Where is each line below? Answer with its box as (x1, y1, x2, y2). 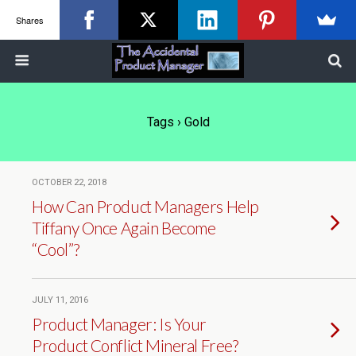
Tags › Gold (146, 114, 210, 130)
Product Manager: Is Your (32, 314, 207, 334)
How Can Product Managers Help (32, 196, 259, 216)
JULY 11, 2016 (32, 295, 88, 305)
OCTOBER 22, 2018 (32, 177, 106, 188)
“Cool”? (32, 239, 79, 259)
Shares (15, 13, 44, 26)
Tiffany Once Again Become (32, 218, 216, 238)
